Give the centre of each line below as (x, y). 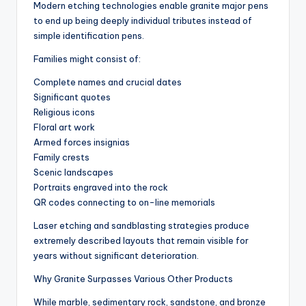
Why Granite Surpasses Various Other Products (133, 279)
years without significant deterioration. (116, 256)
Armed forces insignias (82, 142)
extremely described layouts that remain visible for (141, 241)
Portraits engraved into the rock (101, 187)
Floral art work (64, 127)
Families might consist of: (87, 59)
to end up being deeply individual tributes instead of (143, 21)
